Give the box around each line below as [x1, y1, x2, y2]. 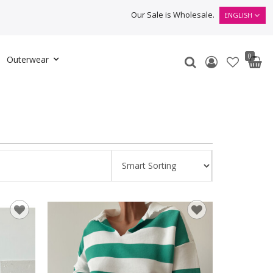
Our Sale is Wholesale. [131, 9, 214, 20]
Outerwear [6, 54, 49, 65]
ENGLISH [224, 10, 252, 19]
